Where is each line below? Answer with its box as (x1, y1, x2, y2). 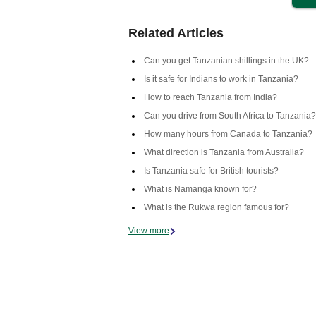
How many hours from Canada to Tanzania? (144, 129, 312, 139)
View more (128, 226, 169, 236)
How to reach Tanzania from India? (144, 92, 277, 102)
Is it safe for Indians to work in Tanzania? (144, 74, 298, 84)
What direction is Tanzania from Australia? (144, 147, 304, 157)
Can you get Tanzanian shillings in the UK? (144, 56, 309, 66)
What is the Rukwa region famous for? (144, 202, 289, 212)
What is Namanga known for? (144, 184, 257, 194)
